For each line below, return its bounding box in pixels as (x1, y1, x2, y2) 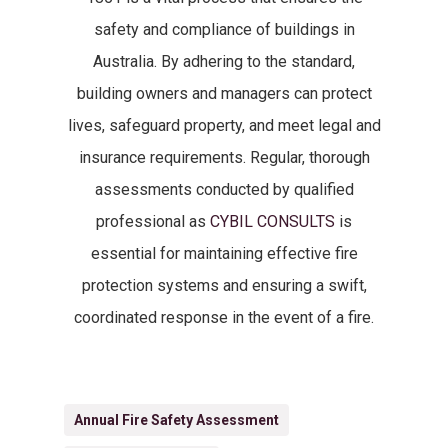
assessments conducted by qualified (94, 180, 354, 199)
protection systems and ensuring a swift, (81, 276, 367, 295)
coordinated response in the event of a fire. (74, 308, 374, 327)
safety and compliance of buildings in (93, 20, 355, 39)
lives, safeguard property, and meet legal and (67, 116, 381, 135)
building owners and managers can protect (76, 84, 372, 103)
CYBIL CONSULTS (210, 212, 335, 231)
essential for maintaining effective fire (90, 244, 358, 263)
